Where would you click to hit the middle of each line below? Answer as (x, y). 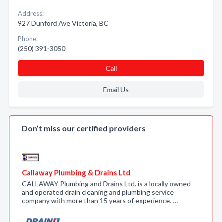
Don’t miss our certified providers (84, 128)
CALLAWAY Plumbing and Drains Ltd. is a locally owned (106, 184)
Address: (31, 13)
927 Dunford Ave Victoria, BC (63, 23)
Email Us (116, 89)
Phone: (28, 39)
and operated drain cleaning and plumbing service (98, 192)
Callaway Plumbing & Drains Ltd (76, 172)
